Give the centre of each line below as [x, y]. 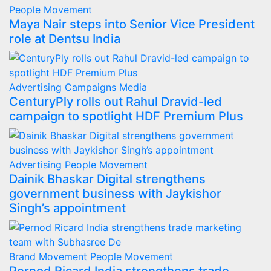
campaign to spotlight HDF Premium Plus [126, 116]
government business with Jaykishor [115, 194]
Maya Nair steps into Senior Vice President [132, 24]
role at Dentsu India [65, 39]
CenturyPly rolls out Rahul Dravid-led [116, 102]
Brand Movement [50, 256]
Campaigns [92, 87]
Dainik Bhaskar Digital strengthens [107, 179]
